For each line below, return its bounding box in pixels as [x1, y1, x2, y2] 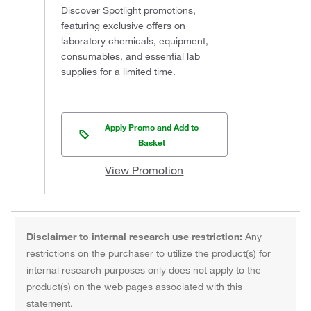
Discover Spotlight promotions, [61, 3, 196, 17]
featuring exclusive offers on [61, 19, 185, 32]
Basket [138, 136, 166, 148]
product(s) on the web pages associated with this [26, 280, 243, 293]
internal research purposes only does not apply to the [26, 263, 262, 276]
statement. [26, 296, 74, 310]
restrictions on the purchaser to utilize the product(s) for [26, 246, 271, 260]
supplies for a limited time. [61, 65, 176, 78]
